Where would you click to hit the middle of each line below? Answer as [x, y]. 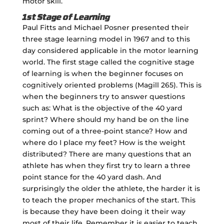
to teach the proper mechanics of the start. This [109, 200]
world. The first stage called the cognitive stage [108, 62]
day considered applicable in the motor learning [110, 50]
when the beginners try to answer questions [103, 96]
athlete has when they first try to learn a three [106, 165]
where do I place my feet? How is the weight [104, 142]
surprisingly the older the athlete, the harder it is [111, 188]
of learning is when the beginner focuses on [103, 73]
